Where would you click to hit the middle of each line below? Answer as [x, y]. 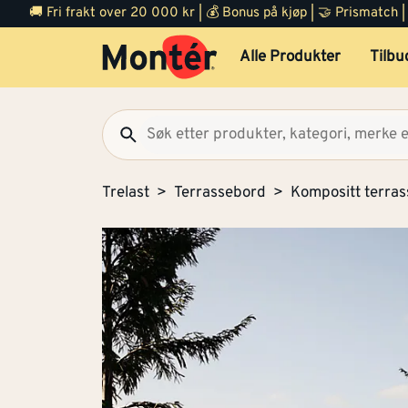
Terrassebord [220, 193]
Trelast [126, 193]
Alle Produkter [290, 57]
